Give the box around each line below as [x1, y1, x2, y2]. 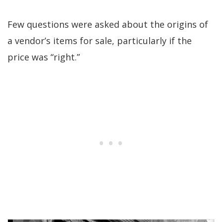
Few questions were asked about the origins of [7, 18, 208, 31]
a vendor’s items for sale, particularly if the [7, 35, 192, 47]
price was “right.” [7, 51, 80, 63]
